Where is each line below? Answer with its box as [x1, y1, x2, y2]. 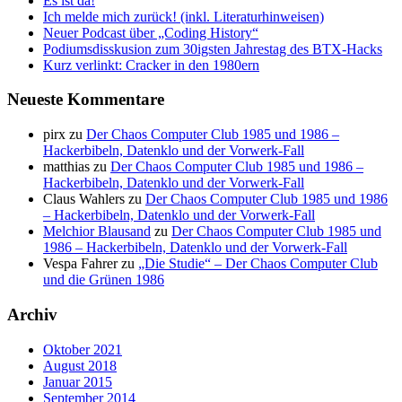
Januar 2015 [43, 373, 112, 389]
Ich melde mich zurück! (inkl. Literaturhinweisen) [43, 8, 324, 24]
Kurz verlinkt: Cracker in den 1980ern [43, 57, 259, 73]
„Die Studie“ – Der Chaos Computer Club [138, 256, 378, 272]
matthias [43, 159, 90, 175]
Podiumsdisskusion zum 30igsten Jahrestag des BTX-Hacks [43, 40, 382, 57]
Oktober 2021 [43, 341, 122, 357]
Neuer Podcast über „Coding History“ [43, 24, 258, 40]
